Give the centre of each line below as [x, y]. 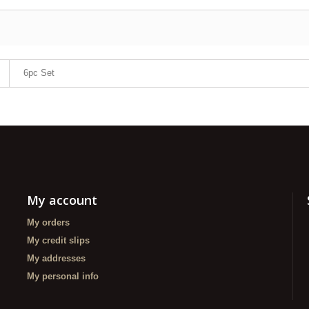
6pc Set [39, 72]
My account [62, 200]
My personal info [63, 276]
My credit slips [58, 240]
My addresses [56, 258]
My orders [48, 222]
